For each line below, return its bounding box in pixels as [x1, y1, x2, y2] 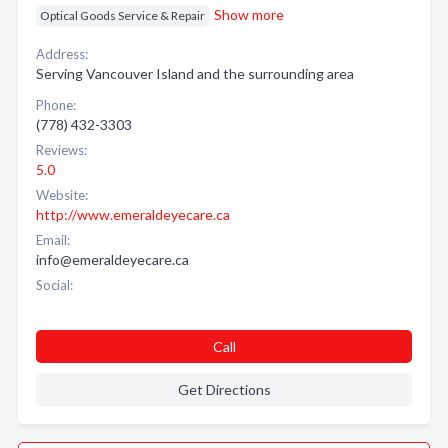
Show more [214, 6, 284, 23]
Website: [36, 187, 88, 203]
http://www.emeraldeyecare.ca [36, 206, 230, 223]
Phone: [36, 97, 76, 113]
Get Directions [177, 381, 271, 398]
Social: [36, 277, 73, 293]
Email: [36, 232, 70, 248]
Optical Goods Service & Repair [40, 8, 205, 23]
